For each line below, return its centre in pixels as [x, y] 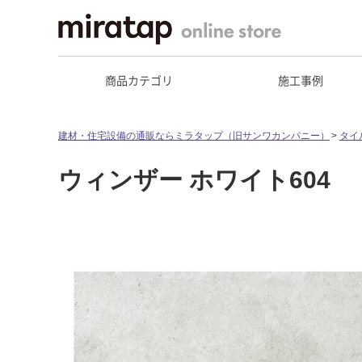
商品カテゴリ [139, 80]
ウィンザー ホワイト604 [194, 180]
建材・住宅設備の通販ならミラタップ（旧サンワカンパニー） [194, 136]
